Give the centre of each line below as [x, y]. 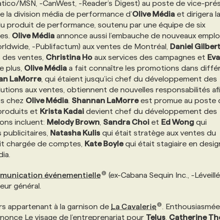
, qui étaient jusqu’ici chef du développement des [129, 79]
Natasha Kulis [75, 133]
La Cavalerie [134, 206]
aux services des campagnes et [150, 57]
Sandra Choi [126, 122]
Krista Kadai [62, 111]
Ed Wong [178, 122]
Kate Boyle [104, 144]
